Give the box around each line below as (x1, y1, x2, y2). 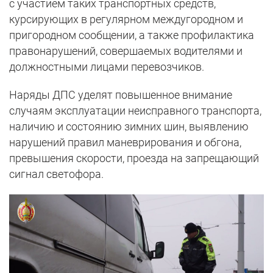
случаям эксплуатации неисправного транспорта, (9, 104, 261, 118)
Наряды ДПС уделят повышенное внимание (9, 88, 232, 102)
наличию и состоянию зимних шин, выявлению (9, 120, 249, 133)
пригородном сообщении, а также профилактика (9, 29, 254, 42)
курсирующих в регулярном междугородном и (9, 13, 243, 26)
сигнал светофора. (9, 168, 104, 181)
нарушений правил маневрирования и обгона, (9, 136, 241, 149)
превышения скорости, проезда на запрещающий (9, 152, 259, 165)
